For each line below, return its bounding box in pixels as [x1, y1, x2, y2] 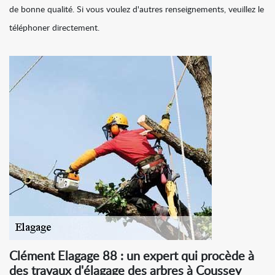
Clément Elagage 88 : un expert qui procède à [9, 250, 254, 263]
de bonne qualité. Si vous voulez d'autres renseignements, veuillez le [9, 6, 264, 15]
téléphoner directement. [9, 24, 99, 33]
